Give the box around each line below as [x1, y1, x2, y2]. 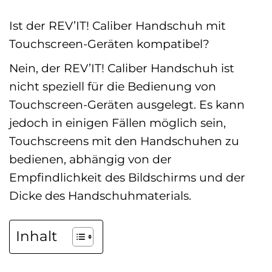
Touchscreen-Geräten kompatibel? [9, 36, 209, 52]
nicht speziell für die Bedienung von [9, 78, 216, 93]
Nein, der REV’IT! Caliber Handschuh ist [9, 60, 234, 75]
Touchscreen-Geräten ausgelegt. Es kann [9, 97, 245, 112]
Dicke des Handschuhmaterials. [9, 188, 191, 203]
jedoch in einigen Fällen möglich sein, [9, 115, 226, 130]
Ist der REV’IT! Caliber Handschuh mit [9, 18, 226, 33]
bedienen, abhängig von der [9, 151, 172, 166]
